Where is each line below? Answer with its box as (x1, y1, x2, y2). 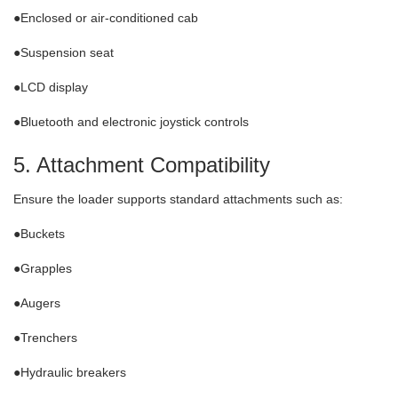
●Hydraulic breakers (13, 364, 126, 379)
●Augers (13, 295, 60, 310)
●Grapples (13, 260, 72, 275)
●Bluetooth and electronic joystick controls (13, 114, 249, 129)
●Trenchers (13, 330, 77, 345)
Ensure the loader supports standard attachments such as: (13, 191, 343, 206)
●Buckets (13, 226, 65, 241)
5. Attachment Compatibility (13, 152, 270, 177)
